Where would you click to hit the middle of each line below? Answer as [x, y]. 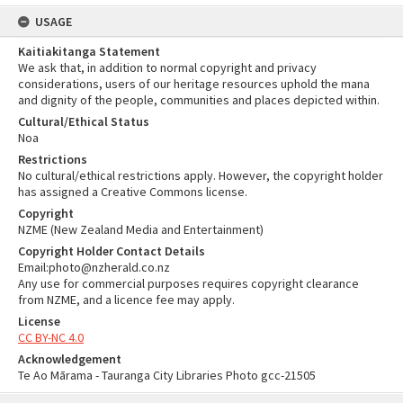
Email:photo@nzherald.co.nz [94, 267]
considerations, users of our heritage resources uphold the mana [194, 84]
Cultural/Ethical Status [84, 121]
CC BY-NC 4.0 [51, 337]
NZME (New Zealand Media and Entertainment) [141, 229]
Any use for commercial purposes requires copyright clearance [188, 283]
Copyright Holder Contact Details [112, 251]
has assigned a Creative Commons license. [133, 192]
